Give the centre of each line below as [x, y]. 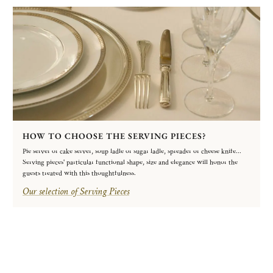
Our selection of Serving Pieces [76, 191]
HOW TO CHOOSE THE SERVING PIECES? [114, 136]
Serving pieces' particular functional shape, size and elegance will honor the [130, 162]
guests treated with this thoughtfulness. [79, 173]
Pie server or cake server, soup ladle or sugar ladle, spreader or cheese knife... [132, 151]
